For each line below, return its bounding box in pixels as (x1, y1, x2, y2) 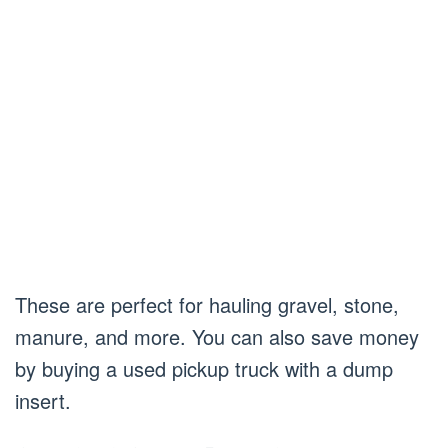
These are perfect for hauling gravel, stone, (15, 290, 399, 319)
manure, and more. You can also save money (15, 322, 419, 351)
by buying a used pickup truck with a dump (15, 354, 393, 383)
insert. (15, 386, 71, 415)
